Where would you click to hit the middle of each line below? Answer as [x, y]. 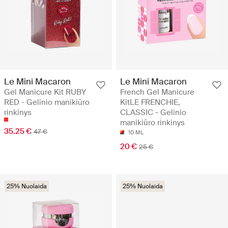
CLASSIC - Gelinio [153, 112]
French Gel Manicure [157, 92]
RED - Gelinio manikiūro [47, 102]
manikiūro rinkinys [152, 122]
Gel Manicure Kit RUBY [45, 92]
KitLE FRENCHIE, [150, 102]
